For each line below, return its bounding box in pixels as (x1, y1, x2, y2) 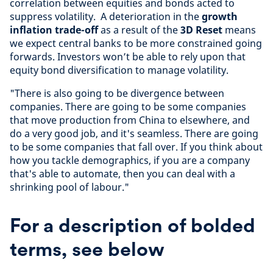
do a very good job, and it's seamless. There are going (10, 127, 258, 140)
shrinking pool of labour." (10, 180, 129, 194)
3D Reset (180, 23, 222, 37)
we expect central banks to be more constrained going (10, 37, 262, 50)
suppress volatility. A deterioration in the (10, 10, 202, 23)
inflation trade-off (10, 23, 98, 37)
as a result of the (98, 23, 180, 37)
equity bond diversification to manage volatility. (10, 63, 229, 77)
